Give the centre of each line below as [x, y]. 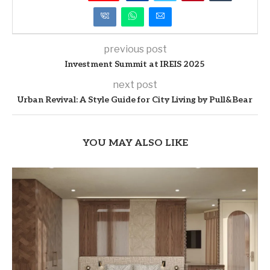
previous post [135, 49]
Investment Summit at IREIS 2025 [135, 64]
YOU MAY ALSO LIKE [135, 143]
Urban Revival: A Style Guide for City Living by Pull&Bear [135, 99]
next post [135, 84]
